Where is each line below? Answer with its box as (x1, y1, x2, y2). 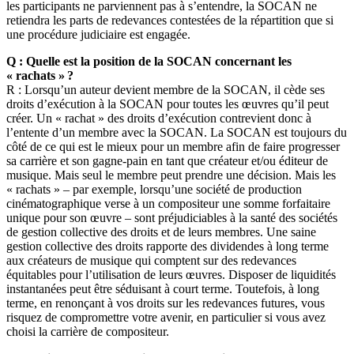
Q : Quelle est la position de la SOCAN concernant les (6, 54, 292, 68)
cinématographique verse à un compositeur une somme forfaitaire (6, 196, 330, 210)
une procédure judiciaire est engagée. (6, 27, 190, 41)
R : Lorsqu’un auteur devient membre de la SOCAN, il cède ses (6, 82, 325, 96)
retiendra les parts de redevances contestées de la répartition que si (6, 13, 333, 27)
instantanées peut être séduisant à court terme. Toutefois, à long (6, 281, 319, 296)
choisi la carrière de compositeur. (6, 324, 169, 338)
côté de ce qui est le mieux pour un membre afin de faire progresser (6, 139, 340, 153)
